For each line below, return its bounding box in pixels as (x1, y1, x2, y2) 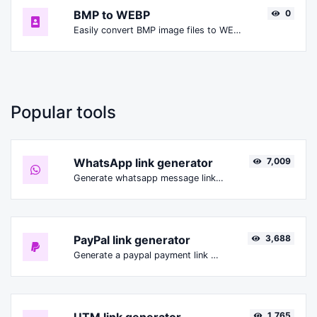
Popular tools (11, 102, 116, 123)
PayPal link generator (74, 233, 190, 248)
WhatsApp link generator (74, 156, 213, 171)
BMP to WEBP (74, 8, 150, 23)
